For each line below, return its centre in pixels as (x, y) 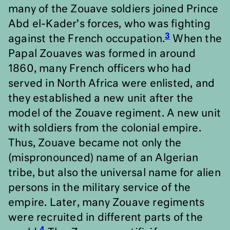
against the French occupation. (87, 39)
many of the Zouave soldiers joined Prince (113, 9)
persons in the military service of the (100, 188)
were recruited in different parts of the (106, 218)
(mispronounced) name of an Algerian (103, 158)
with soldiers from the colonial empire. (105, 128)
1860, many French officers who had (100, 69)
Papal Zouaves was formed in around (102, 54)
